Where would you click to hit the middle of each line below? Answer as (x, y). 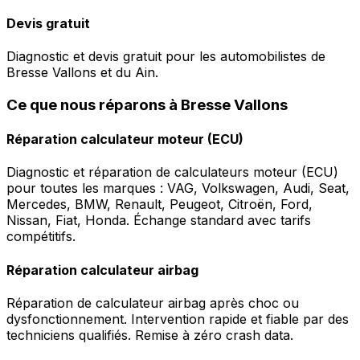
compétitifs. (41, 237)
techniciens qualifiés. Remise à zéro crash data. (150, 335)
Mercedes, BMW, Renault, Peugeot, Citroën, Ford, (160, 205)
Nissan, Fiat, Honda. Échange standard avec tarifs (159, 221)
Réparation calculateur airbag (102, 270)
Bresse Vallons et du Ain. (82, 73)
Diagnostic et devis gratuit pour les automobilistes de (166, 57)
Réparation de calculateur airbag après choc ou (153, 303)
